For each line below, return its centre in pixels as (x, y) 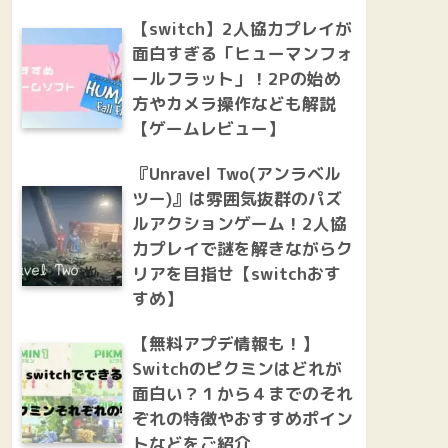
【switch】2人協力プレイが (242, 28)
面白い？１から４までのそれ (242, 393)
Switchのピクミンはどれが (237, 368)
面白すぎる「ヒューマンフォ (242, 53)
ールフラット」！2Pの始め (236, 78)
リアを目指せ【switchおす (236, 273)
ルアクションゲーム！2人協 (239, 223)
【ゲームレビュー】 (208, 128)
